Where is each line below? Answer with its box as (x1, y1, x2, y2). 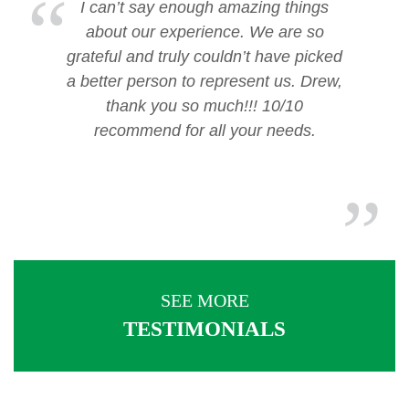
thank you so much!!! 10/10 (106, 97, 303, 115)
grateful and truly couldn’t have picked (67, 47, 342, 66)
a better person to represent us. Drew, (67, 72, 342, 90)
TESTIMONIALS (123, 318, 286, 341)
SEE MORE (160, 290, 249, 310)
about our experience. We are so (85, 23, 324, 41)
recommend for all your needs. (93, 121, 316, 140)
